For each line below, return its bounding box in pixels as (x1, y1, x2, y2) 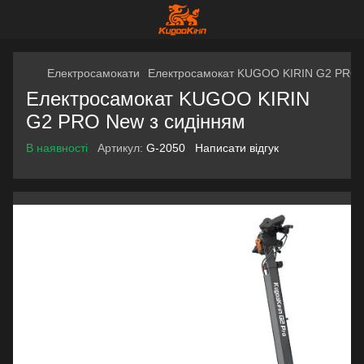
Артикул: (97, 141, 143, 154)
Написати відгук (195, 141, 279, 154)
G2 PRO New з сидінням (26, 110, 245, 132)
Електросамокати (47, 67, 140, 80)
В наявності (26, 141, 88, 154)
